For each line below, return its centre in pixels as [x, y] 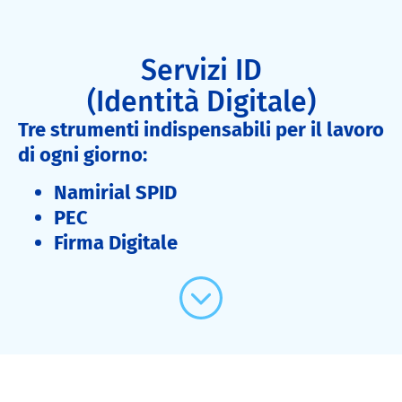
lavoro [355, 129]
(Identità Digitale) [201, 101]
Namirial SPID [115, 192]
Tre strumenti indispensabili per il [172, 129]
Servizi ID [201, 70]
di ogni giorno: [83, 154]
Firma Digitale [116, 243]
